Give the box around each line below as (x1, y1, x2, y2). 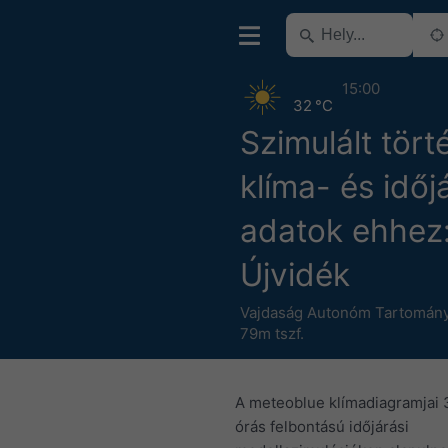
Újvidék (240, 255, 350, 294)
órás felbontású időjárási (235, 416, 409, 436)
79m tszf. (240, 324, 304, 343)
